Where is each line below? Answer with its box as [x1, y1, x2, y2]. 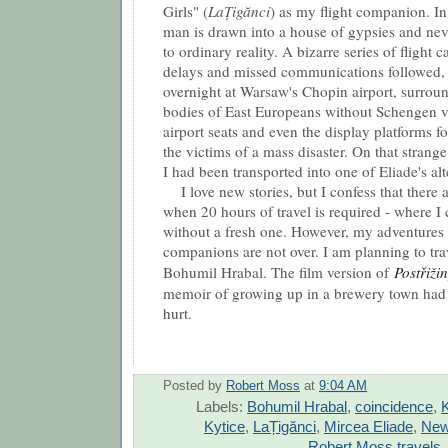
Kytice [204, 418, 245, 436]
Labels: [196, 398, 247, 416]
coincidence [355, 398, 433, 416]
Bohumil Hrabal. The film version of [163, 261, 394, 282]
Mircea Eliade [324, 418, 413, 436]
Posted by [163, 379, 226, 394]
